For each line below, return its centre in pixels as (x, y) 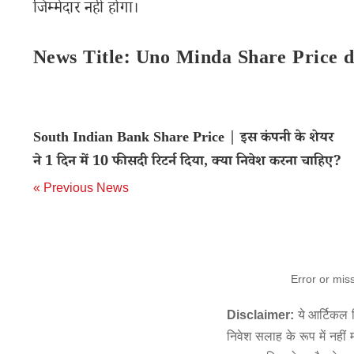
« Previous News (81, 188)
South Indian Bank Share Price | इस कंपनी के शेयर (183, 139)
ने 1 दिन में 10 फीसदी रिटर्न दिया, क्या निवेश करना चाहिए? (187, 163)
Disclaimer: (260, 315)
